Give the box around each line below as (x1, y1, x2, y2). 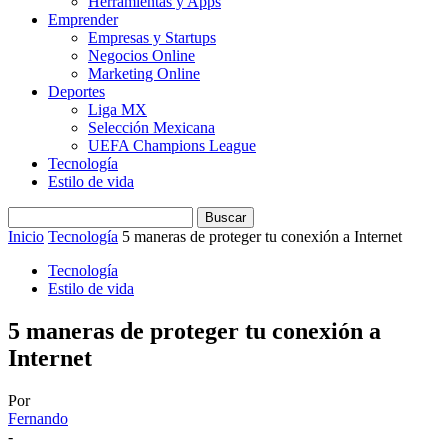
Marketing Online (88, 65, 200, 82)
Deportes (48, 83, 105, 100)
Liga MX (88, 101, 147, 118)
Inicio (8, 228, 44, 245)
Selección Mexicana (88, 119, 215, 136)
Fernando (8, 409, 68, 427)
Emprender (48, 11, 118, 28)
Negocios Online (88, 47, 195, 64)
